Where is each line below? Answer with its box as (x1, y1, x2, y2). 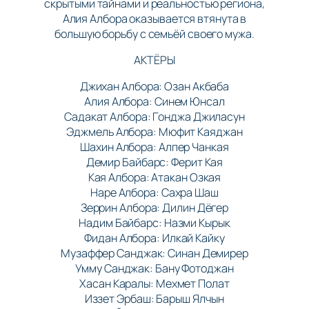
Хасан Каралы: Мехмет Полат (79, 276, 230, 292)
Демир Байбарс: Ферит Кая (86, 154, 223, 170)
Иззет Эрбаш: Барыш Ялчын (84, 291, 225, 307)
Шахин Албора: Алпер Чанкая (80, 139, 229, 155)
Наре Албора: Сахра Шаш (90, 185, 219, 201)
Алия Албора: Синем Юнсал (84, 94, 225, 110)
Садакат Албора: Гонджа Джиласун (64, 109, 245, 125)
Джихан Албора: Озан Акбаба (79, 79, 230, 94)
